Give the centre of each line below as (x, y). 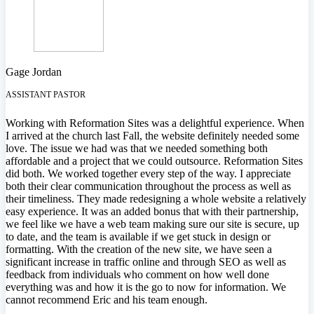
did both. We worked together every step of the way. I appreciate (148, 173)
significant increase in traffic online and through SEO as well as (146, 261)
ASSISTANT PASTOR (46, 94)
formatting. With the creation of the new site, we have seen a (139, 249)
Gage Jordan (34, 71)
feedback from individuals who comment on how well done (137, 274)
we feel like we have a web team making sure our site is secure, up (152, 224)
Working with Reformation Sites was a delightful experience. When (155, 123)
